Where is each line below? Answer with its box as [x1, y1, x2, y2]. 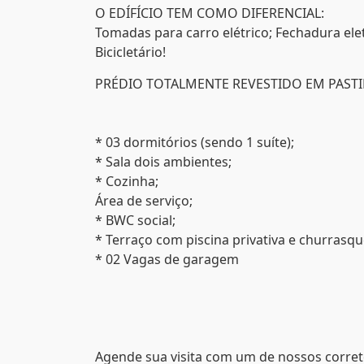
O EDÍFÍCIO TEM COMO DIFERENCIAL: [95, 4, 324, 22]
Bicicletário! [95, 43, 166, 61]
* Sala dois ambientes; [95, 153, 232, 171]
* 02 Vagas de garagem [95, 250, 239, 268]
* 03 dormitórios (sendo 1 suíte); [95, 133, 294, 151]
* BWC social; [95, 211, 175, 229]
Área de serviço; [95, 192, 193, 210]
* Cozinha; [95, 172, 158, 190]
